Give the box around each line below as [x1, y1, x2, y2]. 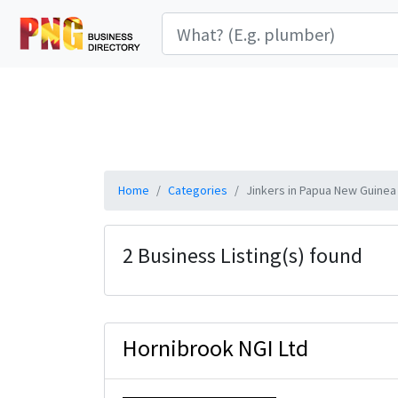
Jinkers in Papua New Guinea [246, 182, 396, 198]
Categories [168, 182, 227, 198]
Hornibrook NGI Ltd [123, 333, 308, 362]
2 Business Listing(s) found [123, 242, 362, 269]
